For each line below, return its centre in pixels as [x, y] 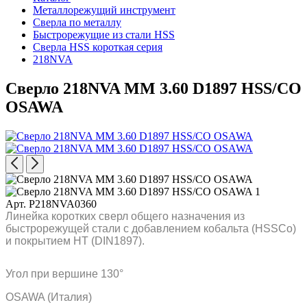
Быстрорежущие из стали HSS [104, 35]
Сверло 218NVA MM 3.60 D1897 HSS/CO [153, 88]
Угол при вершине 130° [64, 273]
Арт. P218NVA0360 [51, 204]
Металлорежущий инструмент [104, 10]
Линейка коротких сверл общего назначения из [125, 216]
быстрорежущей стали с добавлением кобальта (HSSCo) [151, 228]
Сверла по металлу [77, 22]
